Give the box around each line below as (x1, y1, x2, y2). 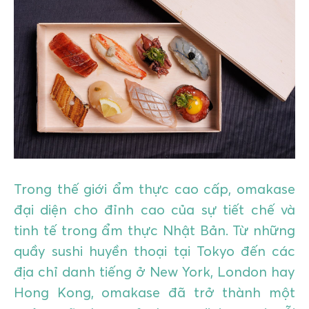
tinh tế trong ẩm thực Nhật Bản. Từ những (14, 221, 295, 239)
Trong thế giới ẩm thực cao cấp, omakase (14, 179, 295, 197)
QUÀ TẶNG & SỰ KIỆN (10, 74, 104, 85)
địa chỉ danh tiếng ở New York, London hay (14, 262, 295, 280)
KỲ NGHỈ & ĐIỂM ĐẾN (10, 40, 103, 50)
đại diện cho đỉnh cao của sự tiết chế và (14, 200, 295, 218)
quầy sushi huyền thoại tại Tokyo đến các (14, 241, 295, 259)
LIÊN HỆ (10, 109, 43, 119)
